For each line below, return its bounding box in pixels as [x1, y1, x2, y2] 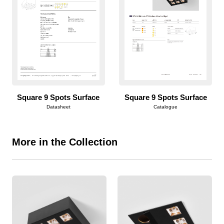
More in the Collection [11, 136, 117, 148]
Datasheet [46, 103, 70, 109]
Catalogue [153, 103, 178, 109]
